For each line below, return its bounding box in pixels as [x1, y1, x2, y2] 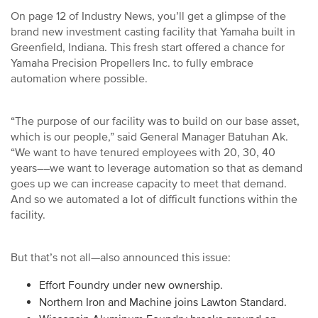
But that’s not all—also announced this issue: [11, 251, 231, 265]
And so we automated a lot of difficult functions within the [11, 192, 297, 207]
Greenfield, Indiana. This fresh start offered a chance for [11, 40, 285, 55]
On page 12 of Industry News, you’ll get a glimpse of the [11, 9, 286, 23]
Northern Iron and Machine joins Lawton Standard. [39, 295, 287, 309]
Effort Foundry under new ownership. [39, 278, 223, 292]
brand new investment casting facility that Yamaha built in [11, 25, 295, 39]
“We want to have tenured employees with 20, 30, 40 [11, 146, 275, 160]
